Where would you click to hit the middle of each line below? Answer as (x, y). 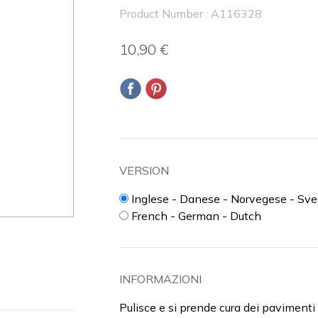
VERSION (144, 170)
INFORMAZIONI (160, 279)
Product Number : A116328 (191, 13)
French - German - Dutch (196, 216)
